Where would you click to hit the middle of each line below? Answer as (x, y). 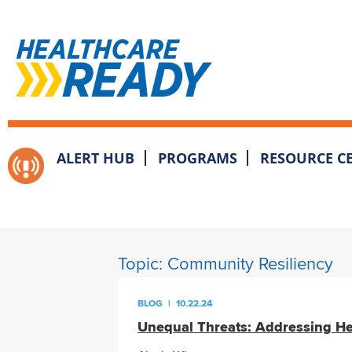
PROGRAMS (197, 158)
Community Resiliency (250, 264)
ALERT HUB (95, 158)
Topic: (143, 264)
